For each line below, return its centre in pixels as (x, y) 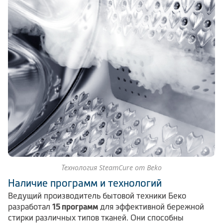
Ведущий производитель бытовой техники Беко (97, 196)
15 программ (75, 207)
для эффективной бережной (151, 207)
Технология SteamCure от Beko (111, 168)
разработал (30, 207)
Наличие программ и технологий (85, 183)
